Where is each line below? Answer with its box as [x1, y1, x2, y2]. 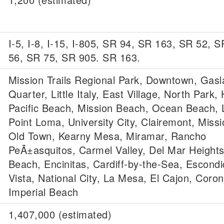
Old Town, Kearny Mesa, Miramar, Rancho [8, 128, 206, 143]
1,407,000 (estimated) [8, 207, 111, 221]
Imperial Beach [8, 184, 78, 199]
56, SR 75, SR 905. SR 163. [8, 50, 140, 64]
